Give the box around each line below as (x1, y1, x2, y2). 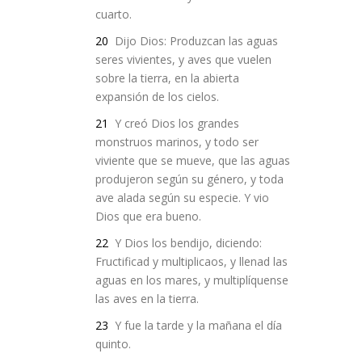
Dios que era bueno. (95, 208, 201, 224)
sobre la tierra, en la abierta (95, 70, 239, 86)
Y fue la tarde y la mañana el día (111, 318, 282, 333)
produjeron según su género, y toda (95, 171, 284, 187)
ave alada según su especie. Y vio (95, 190, 269, 205)
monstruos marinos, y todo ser (95, 134, 259, 149)
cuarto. (95, 6, 132, 22)
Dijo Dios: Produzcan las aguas (111, 33, 278, 48)
